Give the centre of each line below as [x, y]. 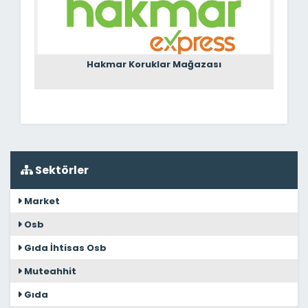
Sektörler [61, 170]
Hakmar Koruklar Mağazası [154, 64]
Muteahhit [49, 271]
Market [41, 201]
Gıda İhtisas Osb [64, 248]
